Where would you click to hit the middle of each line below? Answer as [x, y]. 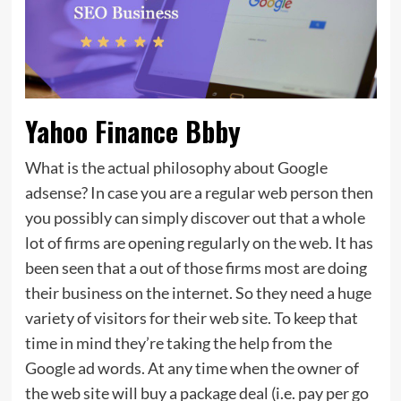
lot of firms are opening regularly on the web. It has [199, 243]
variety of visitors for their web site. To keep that [191, 318]
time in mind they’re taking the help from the [178, 343]
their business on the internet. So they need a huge [198, 293]
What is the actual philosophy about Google [176, 168]
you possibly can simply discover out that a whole [195, 218]
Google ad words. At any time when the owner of [192, 368]
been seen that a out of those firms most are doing [196, 268]
